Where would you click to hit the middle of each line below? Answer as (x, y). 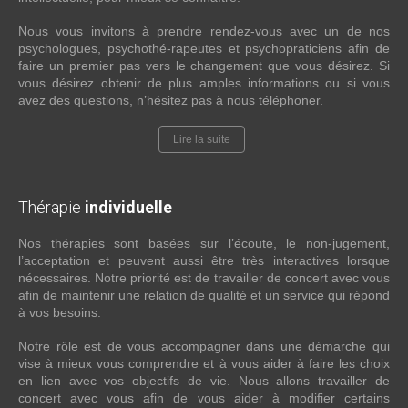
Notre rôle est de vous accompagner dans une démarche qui (204, 347)
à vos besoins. (60, 313)
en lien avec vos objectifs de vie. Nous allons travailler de (204, 381)
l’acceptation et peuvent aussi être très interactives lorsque (204, 261)
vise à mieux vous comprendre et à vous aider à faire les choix (204, 364)
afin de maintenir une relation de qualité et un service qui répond (204, 296)
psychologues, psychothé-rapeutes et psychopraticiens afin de (204, 49)
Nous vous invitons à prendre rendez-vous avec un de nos (204, 31)
